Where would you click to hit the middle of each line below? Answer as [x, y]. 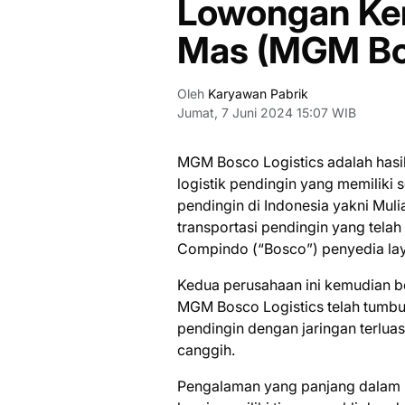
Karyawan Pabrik [256, 94]
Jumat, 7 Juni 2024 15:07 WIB [267, 113]
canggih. [206, 350]
